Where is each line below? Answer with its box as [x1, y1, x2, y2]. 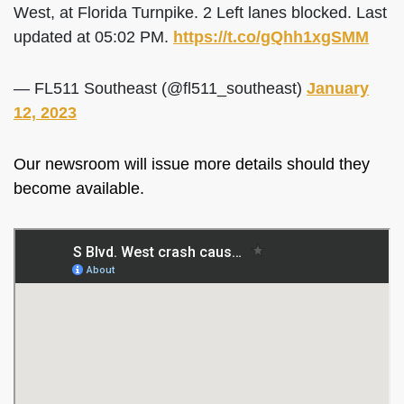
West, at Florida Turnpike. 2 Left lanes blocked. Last [14, 4, 387, 22]
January [307, 79, 369, 97]
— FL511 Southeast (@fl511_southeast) [14, 79, 307, 97]
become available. [14, 179, 149, 197]
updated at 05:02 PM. [14, 28, 173, 46]
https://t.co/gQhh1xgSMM [173, 28, 369, 46]
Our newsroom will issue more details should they [14, 155, 370, 173]
